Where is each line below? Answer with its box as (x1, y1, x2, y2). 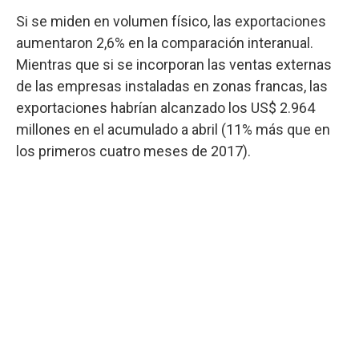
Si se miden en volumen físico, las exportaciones (16, 12, 326, 30)
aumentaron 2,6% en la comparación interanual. (16, 34, 313, 51)
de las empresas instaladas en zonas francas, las (16, 77, 328, 95)
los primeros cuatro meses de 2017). (16, 142, 251, 159)
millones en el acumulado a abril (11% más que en (16, 120, 330, 138)
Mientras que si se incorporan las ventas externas (16, 55, 332, 73)
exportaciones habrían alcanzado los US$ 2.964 (16, 99, 315, 116)
